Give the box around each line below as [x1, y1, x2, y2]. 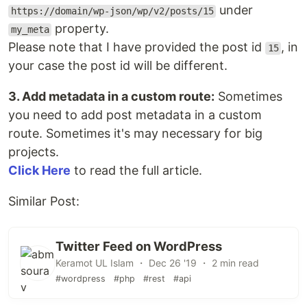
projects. [8, 145, 59, 160]
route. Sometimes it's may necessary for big [8, 126, 262, 141]
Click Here [8, 163, 71, 178]
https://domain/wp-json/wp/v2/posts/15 [10, 5, 214, 17]
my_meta [10, 24, 49, 36]
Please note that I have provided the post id [8, 40, 265, 55]
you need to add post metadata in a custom [8, 108, 262, 123]
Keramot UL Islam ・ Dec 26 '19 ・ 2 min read [56, 257, 259, 269]
